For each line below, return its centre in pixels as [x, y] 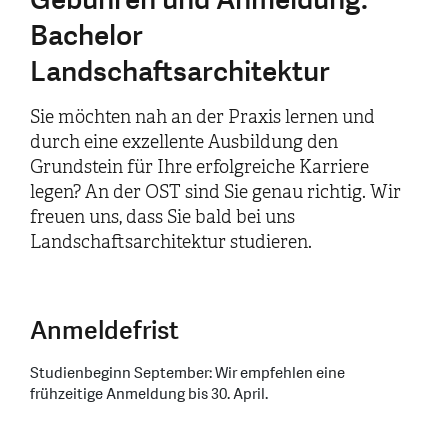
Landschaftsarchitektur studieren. [171, 241]
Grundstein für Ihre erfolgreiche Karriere [199, 166]
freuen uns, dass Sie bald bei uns [162, 216]
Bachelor [86, 35]
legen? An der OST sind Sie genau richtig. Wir [215, 191]
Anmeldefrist [104, 330]
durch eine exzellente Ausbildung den [184, 141]
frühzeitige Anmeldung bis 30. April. [149, 394]
